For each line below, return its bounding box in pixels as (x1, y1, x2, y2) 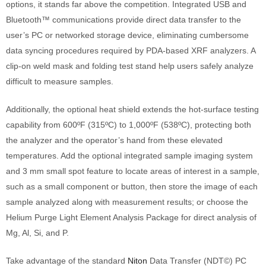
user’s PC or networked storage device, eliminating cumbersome (6, 30, 249, 40)
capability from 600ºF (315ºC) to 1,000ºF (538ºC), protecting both (6, 119, 251, 129)
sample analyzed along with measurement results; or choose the (6, 197, 248, 207)
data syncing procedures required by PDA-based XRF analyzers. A (6, 45, 255, 55)
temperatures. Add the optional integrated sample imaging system (6, 150, 253, 160)
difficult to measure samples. (6, 76, 113, 86)
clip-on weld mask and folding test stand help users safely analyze (6, 61, 254, 71)
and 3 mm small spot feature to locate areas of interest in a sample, (6, 166, 259, 176)
